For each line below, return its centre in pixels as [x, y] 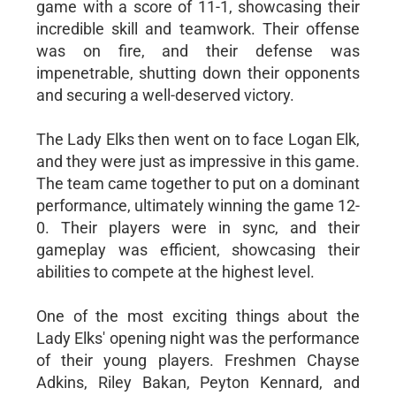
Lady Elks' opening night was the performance [198, 338]
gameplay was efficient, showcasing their [198, 249]
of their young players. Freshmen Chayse [198, 360]
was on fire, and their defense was [198, 50]
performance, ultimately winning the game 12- [198, 205]
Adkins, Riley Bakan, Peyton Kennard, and [198, 382]
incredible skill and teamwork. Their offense [198, 28]
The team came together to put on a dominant [198, 183]
